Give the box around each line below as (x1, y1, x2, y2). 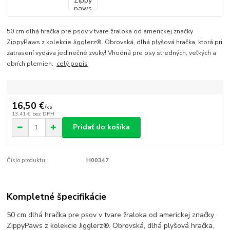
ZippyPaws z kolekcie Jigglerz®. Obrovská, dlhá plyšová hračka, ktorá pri (7, 37, 223, 46)
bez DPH (32, 109, 54, 118)
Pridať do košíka (73, 122, 130, 132)
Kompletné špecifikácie (7, 190, 107, 203)
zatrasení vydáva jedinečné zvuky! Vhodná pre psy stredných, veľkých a (7, 48, 217, 57)
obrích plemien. (7, 59, 57, 68)
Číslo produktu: (7, 156, 47, 164)
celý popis (56, 59, 88, 68)
